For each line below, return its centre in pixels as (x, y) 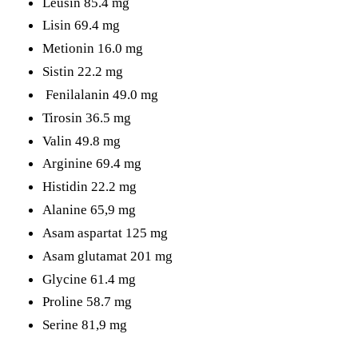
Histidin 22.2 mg (90, 187)
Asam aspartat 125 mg (105, 232)
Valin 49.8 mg (82, 140)
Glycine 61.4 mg (89, 278)
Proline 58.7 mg (88, 302)
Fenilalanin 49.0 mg (101, 94)
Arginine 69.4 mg (92, 163)
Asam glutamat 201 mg (108, 255)
